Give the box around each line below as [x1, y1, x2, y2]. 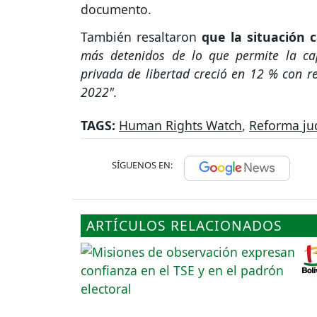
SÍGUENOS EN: [112, 158, 173, 171]
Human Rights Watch [119, 116, 242, 134]
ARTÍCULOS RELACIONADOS [86, 215, 282, 235]
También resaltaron [81, 28, 202, 45]
